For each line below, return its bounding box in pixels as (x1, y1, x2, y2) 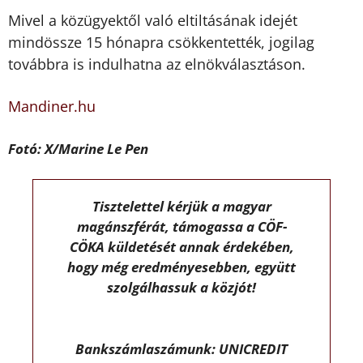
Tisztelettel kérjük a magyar (92, 197, 271, 216)
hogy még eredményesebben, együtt (67, 258, 296, 277)
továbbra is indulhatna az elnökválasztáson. (8, 53, 305, 74)
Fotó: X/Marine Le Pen (8, 139, 148, 158)
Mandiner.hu (8, 96, 96, 117)
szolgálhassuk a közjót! (107, 278, 256, 297)
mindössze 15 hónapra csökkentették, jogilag (8, 32, 314, 52)
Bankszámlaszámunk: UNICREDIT (75, 339, 288, 358)
